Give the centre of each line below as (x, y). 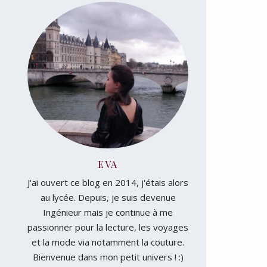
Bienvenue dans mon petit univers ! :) (108, 257)
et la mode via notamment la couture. (108, 242)
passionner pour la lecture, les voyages (108, 227)
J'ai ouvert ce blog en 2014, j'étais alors (108, 182)
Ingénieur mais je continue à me (108, 212)
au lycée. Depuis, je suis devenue (108, 197)
